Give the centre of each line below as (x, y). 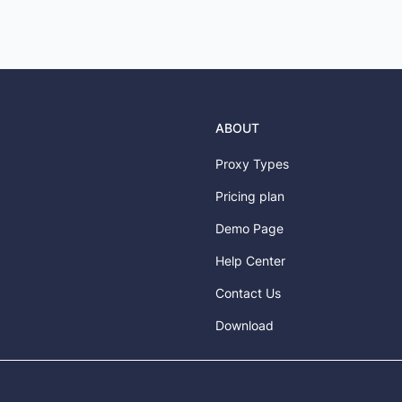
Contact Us (248, 293)
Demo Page (249, 228)
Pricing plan (250, 196)
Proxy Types (252, 164)
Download (245, 325)
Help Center (250, 261)
